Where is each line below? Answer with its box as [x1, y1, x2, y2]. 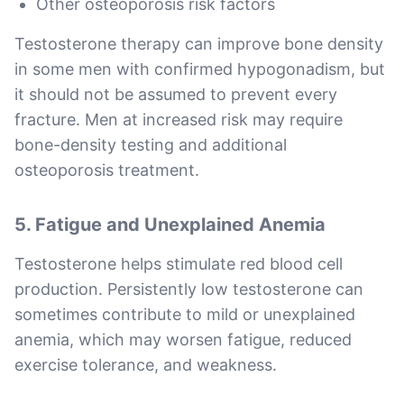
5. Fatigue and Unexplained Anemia [14, 213, 326, 235]
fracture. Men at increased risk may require [14, 109, 343, 129]
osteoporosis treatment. [14, 160, 199, 179]
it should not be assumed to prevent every [14, 84, 337, 104]
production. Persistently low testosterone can [14, 279, 363, 298]
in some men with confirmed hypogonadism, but [14, 59, 385, 78]
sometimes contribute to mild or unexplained [14, 304, 355, 324]
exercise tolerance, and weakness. [14, 354, 277, 374]
